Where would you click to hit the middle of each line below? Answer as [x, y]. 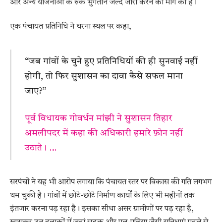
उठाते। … [40, 148]
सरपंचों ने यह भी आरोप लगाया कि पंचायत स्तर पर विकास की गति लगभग [111, 183]
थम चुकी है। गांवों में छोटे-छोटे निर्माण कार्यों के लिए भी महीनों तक [102, 196]
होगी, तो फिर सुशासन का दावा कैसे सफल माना [104, 77]
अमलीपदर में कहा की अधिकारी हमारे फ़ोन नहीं [104, 134]
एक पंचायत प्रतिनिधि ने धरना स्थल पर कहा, [71, 27]
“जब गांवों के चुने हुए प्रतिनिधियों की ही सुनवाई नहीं [111, 62]
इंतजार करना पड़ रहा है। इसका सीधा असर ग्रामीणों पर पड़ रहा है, [102, 209]
